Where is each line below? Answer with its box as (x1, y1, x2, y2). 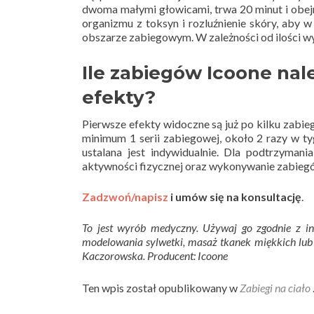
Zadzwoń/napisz (82, 189, 168, 203)
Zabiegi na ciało (240, 280, 310, 294)
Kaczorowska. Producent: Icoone (82, 248, 228, 262)
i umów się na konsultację (168, 189, 301, 203)
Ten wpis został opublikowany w (82, 280, 240, 294)
